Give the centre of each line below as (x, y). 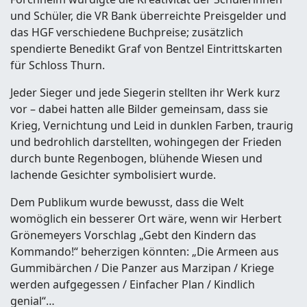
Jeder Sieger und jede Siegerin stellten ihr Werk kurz (145, 93)
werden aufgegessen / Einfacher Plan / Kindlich (133, 285)
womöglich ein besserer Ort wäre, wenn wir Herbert (146, 219)
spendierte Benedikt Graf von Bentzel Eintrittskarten (146, 49)
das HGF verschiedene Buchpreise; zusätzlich (127, 33)
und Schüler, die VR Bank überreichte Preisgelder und (148, 16)
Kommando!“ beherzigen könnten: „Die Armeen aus (145, 252)
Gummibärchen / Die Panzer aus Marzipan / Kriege (142, 268)
